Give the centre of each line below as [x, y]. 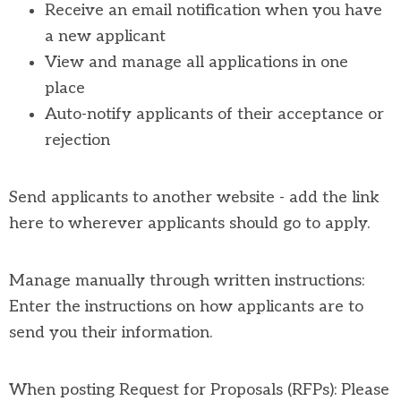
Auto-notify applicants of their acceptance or [214, 114]
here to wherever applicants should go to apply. [189, 223]
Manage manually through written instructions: [187, 280]
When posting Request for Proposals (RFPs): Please [199, 389]
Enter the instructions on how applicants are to [186, 306]
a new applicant [105, 36]
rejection [77, 140]
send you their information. [111, 332]
